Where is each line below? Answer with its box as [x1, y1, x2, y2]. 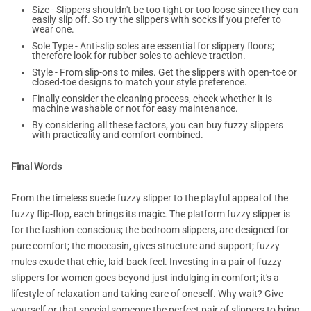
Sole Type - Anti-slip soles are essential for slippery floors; [32, 40, 274, 52]
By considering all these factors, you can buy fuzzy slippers [32, 119, 283, 131]
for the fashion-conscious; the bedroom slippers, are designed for [11, 224, 289, 236]
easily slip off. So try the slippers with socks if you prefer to [32, 14, 281, 26]
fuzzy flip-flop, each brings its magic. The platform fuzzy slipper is [11, 208, 290, 220]
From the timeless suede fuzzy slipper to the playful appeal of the [11, 192, 288, 204]
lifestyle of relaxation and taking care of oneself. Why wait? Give [11, 288, 283, 300]
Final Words [11, 160, 62, 172]
